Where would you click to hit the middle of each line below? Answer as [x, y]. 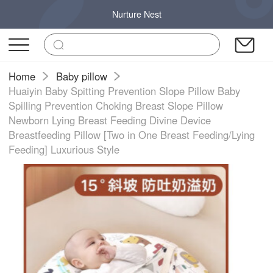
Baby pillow [81, 76]
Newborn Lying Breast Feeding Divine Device [110, 120]
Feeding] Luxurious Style [64, 149]
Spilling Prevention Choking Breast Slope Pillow [116, 105]
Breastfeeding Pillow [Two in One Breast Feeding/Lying [132, 134]
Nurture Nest [136, 14]
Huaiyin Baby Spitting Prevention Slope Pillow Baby [125, 90]
